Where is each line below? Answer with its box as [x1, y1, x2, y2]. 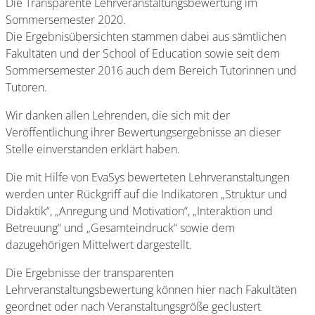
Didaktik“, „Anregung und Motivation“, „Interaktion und [6, 203, 273, 219]
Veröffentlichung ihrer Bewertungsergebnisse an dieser [6, 124, 281, 140]
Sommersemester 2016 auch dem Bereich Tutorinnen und [6, 63, 297, 78]
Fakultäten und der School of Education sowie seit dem [6, 46, 280, 61]
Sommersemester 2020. [6, 12, 126, 27]
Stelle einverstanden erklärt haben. [6, 141, 180, 157]
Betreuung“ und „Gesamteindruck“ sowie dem [6, 220, 235, 236]
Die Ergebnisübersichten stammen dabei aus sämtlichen [6, 29, 286, 44]
